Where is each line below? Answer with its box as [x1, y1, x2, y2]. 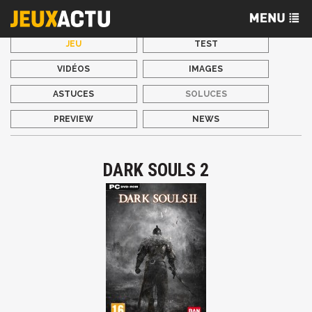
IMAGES [189, 64, 224, 74]
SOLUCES [185, 89, 227, 99]
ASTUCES [53, 89, 95, 99]
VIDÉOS [57, 64, 91, 74]
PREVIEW [54, 114, 94, 124]
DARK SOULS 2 [103, 159, 209, 180]
